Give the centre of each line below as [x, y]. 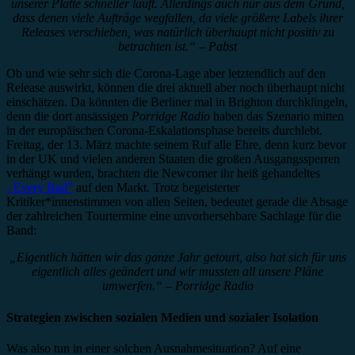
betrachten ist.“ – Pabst [177, 47]
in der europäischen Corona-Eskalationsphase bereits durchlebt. [164, 131]
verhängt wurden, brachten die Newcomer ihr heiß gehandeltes [163, 174]
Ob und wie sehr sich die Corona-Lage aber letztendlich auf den [166, 74]
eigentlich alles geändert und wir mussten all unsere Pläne [177, 272]
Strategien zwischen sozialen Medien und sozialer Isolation [162, 317]
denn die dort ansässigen [69, 116]
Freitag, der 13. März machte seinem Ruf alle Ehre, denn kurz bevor [176, 145]
